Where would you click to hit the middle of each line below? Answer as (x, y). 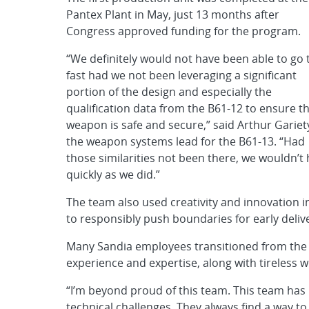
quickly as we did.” (113, 174)
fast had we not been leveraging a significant (181, 75)
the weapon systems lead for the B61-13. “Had (186, 141)
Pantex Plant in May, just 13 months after (173, 14)
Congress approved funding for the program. (183, 31)
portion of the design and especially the (169, 91)
